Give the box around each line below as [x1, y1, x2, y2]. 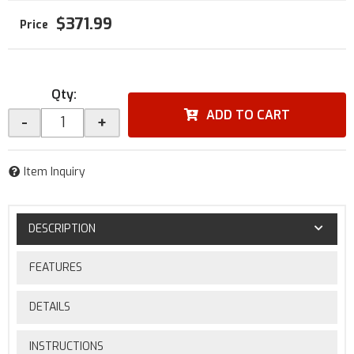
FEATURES [28, 259, 82, 275]
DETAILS [28, 299, 70, 314]
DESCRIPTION [28, 220, 96, 236]
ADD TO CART [206, 107, 290, 123]
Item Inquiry [24, 164, 85, 179]
